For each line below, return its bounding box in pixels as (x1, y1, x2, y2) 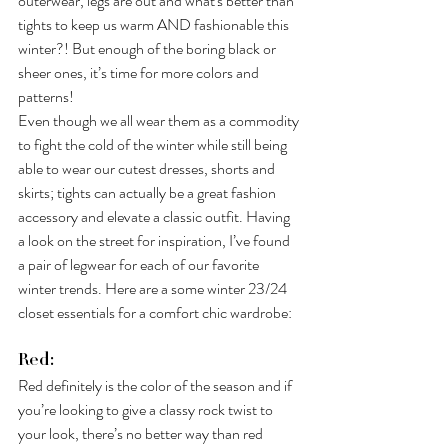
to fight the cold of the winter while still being (18, 133, 290, 157)
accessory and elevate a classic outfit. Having (18, 205, 293, 229)
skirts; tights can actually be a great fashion (18, 181, 279, 205)
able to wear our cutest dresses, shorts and (18, 157, 278, 181)
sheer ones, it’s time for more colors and (18, 61, 262, 85)
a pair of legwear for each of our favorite (18, 253, 262, 277)
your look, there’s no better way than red (18, 422, 266, 446)
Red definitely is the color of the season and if (18, 374, 295, 398)
